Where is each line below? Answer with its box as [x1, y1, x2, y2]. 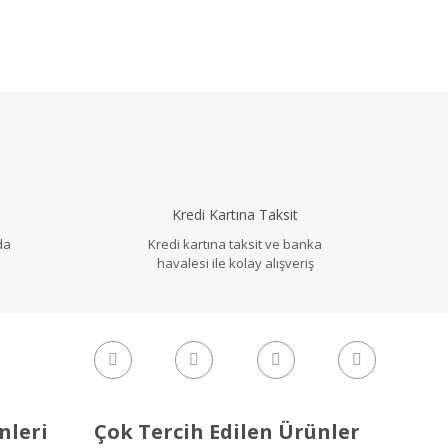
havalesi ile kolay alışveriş [156, 253, 314, 272]
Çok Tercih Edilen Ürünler [94, 417, 360, 445]
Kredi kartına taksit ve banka [148, 234, 322, 253]
